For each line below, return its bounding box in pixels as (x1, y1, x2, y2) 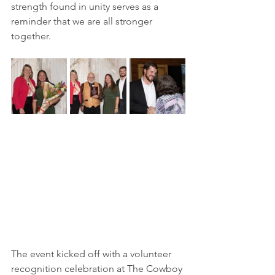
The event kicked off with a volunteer (11, 248, 174, 260)
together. (11, 30, 51, 42)
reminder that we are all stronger (11, 15, 155, 28)
